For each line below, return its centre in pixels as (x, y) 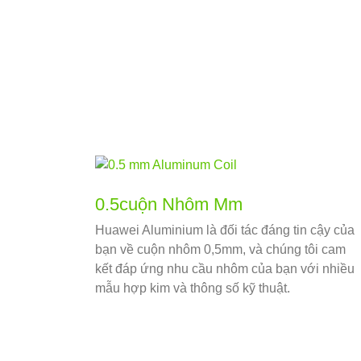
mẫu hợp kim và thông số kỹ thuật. (193, 288)
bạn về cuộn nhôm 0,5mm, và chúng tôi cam (220, 250)
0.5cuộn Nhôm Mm (169, 205)
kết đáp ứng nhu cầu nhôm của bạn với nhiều (225, 269)
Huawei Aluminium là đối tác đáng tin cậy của (225, 230)
